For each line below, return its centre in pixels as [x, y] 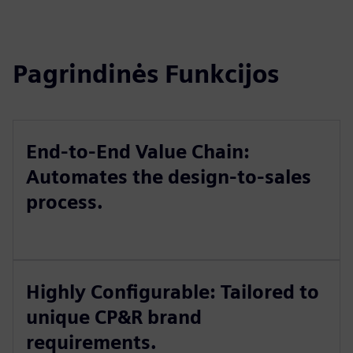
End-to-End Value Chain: [138, 152]
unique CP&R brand [114, 317]
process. [65, 202]
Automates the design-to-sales [169, 177]
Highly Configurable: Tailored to [173, 292]
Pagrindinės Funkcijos [146, 74]
